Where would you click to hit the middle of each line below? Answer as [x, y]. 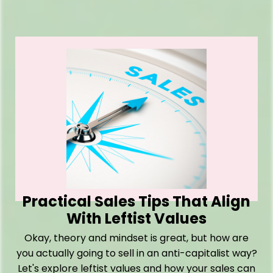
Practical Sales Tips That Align [136, 202]
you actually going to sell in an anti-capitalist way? [136, 253]
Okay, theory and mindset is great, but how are [136, 238]
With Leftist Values [136, 219]
